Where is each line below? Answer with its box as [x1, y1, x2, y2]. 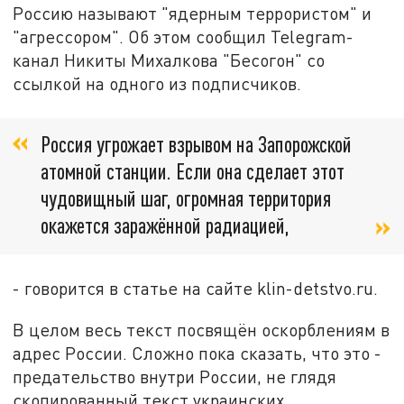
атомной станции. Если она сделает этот [41, 158, 344, 185]
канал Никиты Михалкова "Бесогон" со [13, 49, 326, 70]
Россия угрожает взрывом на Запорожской [41, 131, 352, 158]
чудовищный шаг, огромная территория [41, 185, 331, 212]
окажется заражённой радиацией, [41, 212, 289, 239]
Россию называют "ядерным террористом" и [13, 2, 372, 23]
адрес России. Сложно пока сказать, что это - [13, 343, 382, 364]
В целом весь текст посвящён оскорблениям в [13, 319, 390, 341]
